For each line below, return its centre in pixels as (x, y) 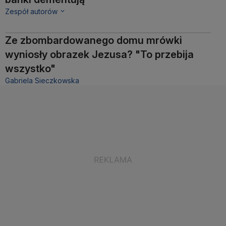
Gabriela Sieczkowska (42, 80)
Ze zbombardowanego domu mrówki (94, 40)
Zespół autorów (31, 11)
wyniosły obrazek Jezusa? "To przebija (99, 54)
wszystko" (30, 68)
